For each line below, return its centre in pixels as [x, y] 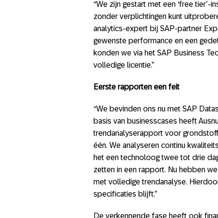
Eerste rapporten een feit [136, 87]
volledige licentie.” [124, 65]
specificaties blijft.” [125, 194]
